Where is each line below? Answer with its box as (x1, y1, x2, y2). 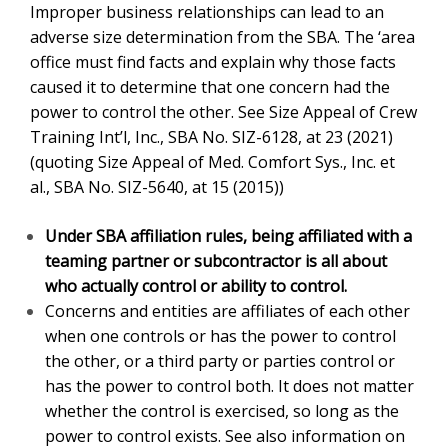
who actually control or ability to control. (45, 227, 352, 245)
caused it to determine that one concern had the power (30, 25, 413, 48)
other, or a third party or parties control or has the (45, 299, 385, 322)
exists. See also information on (45, 374, 266, 397)
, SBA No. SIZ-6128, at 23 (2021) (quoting (88, 75, 386, 98)
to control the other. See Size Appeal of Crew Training (30, 50, 408, 73)
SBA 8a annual (266, 374, 373, 397)
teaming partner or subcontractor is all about (45, 202, 383, 220)
